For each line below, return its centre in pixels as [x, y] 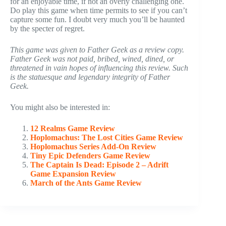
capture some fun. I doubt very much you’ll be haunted [97, 19]
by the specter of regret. [47, 28]
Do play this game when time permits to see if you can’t [99, 10]
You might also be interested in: [60, 107]
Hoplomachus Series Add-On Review [93, 146]
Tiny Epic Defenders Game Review [90, 155]
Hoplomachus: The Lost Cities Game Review [107, 137]
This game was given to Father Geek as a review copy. [97, 49]
